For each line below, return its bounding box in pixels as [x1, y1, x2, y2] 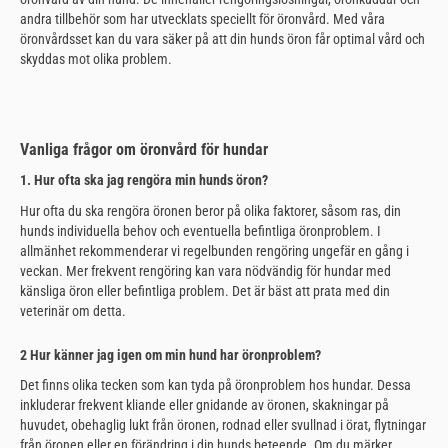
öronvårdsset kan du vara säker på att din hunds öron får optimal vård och [20, 31, 425, 48]
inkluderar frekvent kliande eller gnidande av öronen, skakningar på [20, 397, 389, 414]
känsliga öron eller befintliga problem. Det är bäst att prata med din [20, 283, 390, 300]
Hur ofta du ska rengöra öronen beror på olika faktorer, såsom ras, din [20, 203, 401, 220]
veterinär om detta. [20, 303, 126, 320]
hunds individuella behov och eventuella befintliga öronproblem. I [20, 223, 381, 240]
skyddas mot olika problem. [20, 51, 172, 68]
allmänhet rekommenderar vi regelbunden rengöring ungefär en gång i [20, 243, 409, 260]
